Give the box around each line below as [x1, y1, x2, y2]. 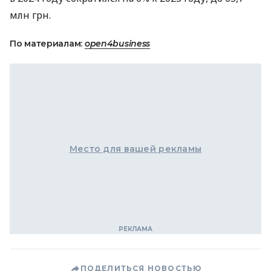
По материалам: [10, 38, 85, 50]
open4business [84, 38, 151, 50]
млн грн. [10, 8, 51, 22]
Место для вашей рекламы [69, 143, 202, 155]
